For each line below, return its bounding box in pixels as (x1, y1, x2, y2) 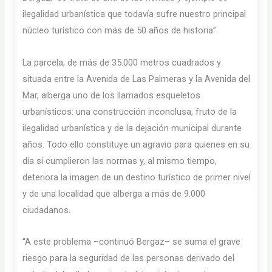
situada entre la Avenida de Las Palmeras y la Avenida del (22, 73, 251, 84)
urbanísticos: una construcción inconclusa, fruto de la (22, 106, 237, 117)
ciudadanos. (22, 204, 71, 216)
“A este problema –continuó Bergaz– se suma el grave (22, 236, 241, 248)
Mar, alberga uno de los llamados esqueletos (22, 89, 201, 101)
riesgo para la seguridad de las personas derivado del (22, 253, 235, 264)
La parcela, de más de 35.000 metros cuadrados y (22, 56, 222, 68)
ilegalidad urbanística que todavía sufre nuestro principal (22, 8, 246, 20)
